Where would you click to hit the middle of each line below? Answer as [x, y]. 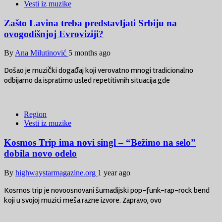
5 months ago [89, 53]
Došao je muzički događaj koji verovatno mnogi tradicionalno [99, 71]
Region [35, 114]
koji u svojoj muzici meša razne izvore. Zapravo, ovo [83, 200]
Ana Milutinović [42, 53]
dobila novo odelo [40, 154]
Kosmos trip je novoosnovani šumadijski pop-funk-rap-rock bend [107, 190]
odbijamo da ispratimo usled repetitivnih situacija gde [87, 81]
